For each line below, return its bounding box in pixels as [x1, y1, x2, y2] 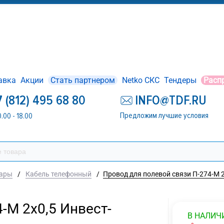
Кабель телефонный [25, 170, 91, 178]
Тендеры [164, 75, 197, 85]
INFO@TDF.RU [135, 92, 207, 108]
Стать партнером [50, 75, 115, 85]
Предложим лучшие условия [120, 110, 209, 121]
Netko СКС [122, 75, 160, 85]
